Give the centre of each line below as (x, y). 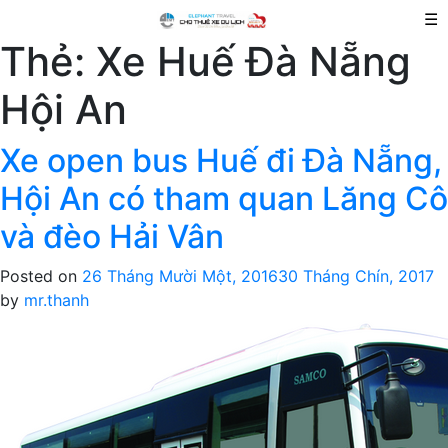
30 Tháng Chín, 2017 (356, 276)
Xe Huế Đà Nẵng (253, 61)
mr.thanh (56, 300)
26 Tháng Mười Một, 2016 (180, 276)
